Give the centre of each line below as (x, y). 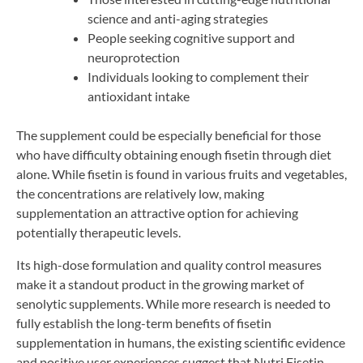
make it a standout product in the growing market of (160, 284)
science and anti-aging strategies (178, 18)
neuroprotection (134, 57)
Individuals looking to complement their (198, 76)
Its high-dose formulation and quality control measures (169, 264)
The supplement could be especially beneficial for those (169, 135)
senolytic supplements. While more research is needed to (173, 303)
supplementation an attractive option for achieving (157, 212)
